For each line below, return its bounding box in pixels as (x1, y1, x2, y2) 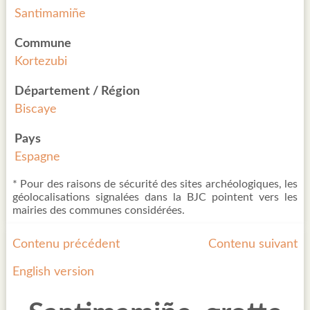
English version (12, 266, 94, 278)
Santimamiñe (14, 8, 86, 20)
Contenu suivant (208, 238, 298, 250)
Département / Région (14, 85, 140, 98)
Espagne (14, 151, 60, 163)
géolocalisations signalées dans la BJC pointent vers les (12, 192, 298, 203)
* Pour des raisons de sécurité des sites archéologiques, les (12, 179, 298, 190)
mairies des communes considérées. (12, 205, 185, 216)
